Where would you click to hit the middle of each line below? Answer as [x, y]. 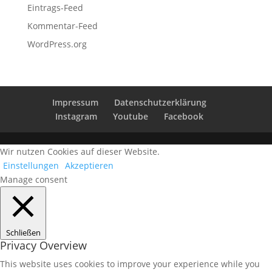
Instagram [76, 116]
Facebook [183, 116]
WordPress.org [57, 44]
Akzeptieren [89, 165]
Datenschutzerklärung [160, 102]
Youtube [130, 116]
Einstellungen [31, 165]
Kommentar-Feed [62, 26]
